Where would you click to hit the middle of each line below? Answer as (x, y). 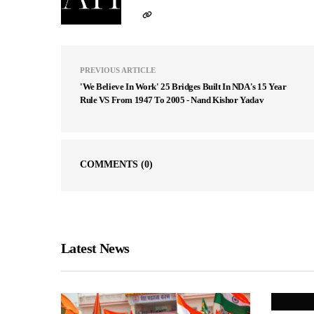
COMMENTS (110, 164)
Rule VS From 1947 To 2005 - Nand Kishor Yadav (172, 100)
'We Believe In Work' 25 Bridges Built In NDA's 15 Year (183, 86)
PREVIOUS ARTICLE (118, 70)
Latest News (95, 248)
